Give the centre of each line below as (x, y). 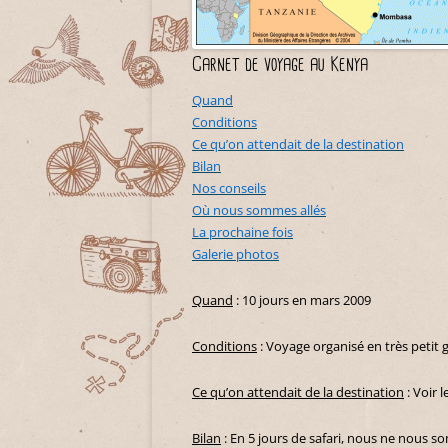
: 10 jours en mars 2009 (302, 300)
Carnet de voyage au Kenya (280, 65)
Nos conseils (229, 188)
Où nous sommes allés (259, 210)
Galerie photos (235, 254)
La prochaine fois (242, 232)
